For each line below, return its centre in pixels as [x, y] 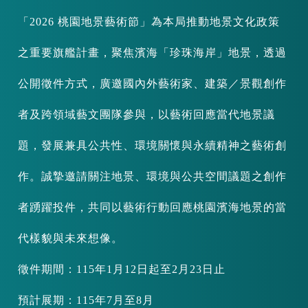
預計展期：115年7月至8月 [86, 300]
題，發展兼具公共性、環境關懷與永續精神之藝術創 [153, 145]
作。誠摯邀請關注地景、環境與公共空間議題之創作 [153, 176]
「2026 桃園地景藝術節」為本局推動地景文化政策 [149, 22]
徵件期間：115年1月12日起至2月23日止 [122, 269]
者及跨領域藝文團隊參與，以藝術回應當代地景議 [147, 114]
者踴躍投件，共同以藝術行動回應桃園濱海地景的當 [153, 207]
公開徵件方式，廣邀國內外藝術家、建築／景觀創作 [153, 84]
